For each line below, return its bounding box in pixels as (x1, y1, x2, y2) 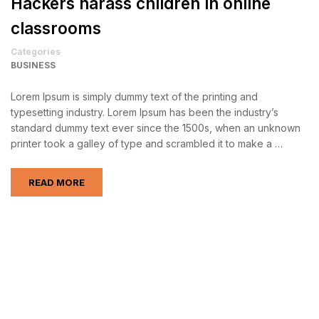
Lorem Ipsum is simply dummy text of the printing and (11, 90, 258, 103)
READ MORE (28, 177, 85, 189)
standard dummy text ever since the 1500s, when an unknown (11, 122, 300, 135)
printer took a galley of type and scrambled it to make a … (11, 137, 283, 150)
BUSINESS (11, 60, 56, 71)
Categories (11, 46, 61, 58)
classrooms (11, 19, 101, 38)
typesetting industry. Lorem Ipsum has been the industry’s (11, 106, 278, 119)
